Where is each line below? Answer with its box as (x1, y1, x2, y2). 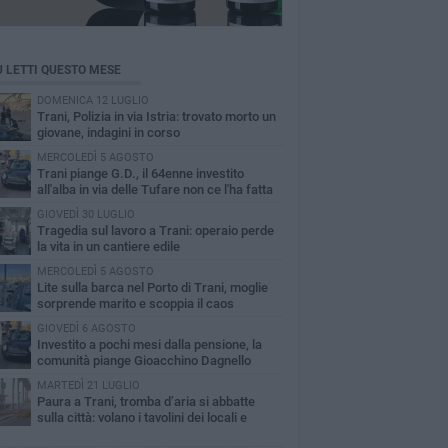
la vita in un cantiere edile (36, 239, 180, 254)
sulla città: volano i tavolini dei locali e (36, 410, 247, 425)
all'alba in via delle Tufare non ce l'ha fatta (36, 182, 273, 197)
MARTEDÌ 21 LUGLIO (36, 379, 140, 392)
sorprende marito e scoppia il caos (36, 296, 234, 311)
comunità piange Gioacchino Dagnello (36, 353, 251, 368)
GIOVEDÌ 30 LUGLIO (36, 208, 135, 221)
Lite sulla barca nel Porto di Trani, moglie (36, 280, 268, 295)
